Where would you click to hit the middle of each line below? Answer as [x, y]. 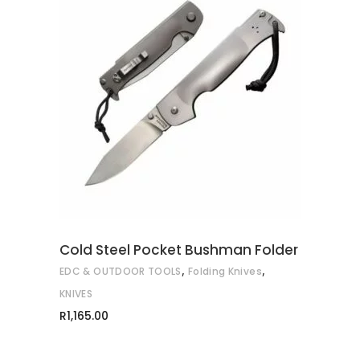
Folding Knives [225, 272]
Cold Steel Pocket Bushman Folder [179, 250]
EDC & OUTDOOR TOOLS [121, 272]
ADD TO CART [190, 105]
